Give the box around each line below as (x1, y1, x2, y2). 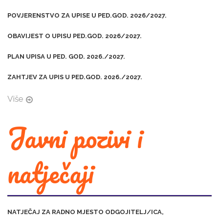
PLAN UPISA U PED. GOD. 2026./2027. (7, 53, 125, 61)
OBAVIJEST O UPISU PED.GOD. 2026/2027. (7, 32, 142, 40)
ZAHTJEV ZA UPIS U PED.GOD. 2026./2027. (7, 73, 142, 81)
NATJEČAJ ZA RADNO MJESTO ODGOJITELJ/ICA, (7, 208, 164, 216)
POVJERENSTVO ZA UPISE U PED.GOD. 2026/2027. (7, 12, 167, 20)
